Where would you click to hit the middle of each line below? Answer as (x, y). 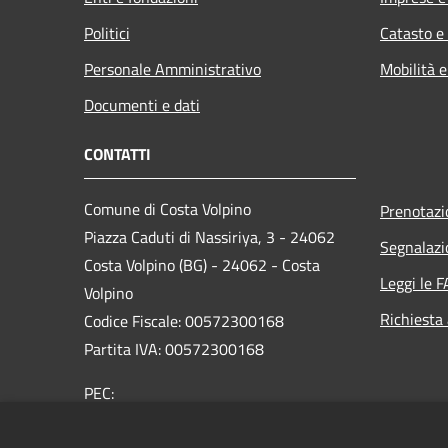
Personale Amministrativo (172, 68)
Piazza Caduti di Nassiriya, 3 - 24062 (209, 236)
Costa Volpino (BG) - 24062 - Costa (202, 264)
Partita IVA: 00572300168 (174, 348)
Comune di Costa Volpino (167, 208)
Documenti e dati (142, 104)
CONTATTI (117, 153)
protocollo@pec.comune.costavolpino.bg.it (234, 420)
